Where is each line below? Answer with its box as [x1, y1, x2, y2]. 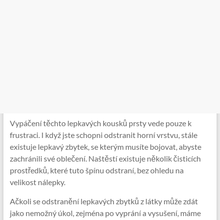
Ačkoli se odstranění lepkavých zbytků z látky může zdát [9, 196, 198, 206]
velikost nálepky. [9, 177, 65, 187]
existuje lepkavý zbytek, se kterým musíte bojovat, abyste [9, 142, 201, 151]
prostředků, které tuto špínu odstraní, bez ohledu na [9, 165, 184, 175]
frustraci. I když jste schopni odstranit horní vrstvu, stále [9, 130, 197, 139]
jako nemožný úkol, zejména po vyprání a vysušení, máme [9, 208, 201, 218]
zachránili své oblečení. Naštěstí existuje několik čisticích [9, 154, 201, 163]
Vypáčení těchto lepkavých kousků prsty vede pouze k [9, 118, 192, 128]
